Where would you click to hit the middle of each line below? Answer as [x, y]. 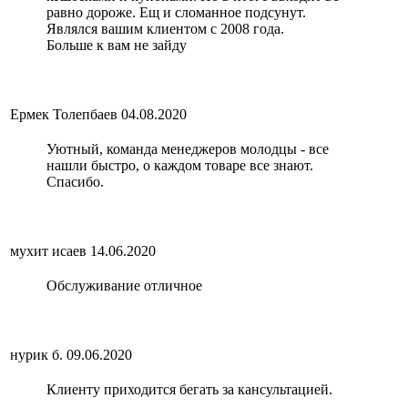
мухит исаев [48, 250]
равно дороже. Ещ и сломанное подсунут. [176, 12]
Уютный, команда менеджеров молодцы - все [188, 148]
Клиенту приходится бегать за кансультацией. [189, 389]
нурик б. [36, 354]
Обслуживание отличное [124, 285]
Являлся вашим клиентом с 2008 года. [165, 28]
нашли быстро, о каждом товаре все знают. [180, 165]
